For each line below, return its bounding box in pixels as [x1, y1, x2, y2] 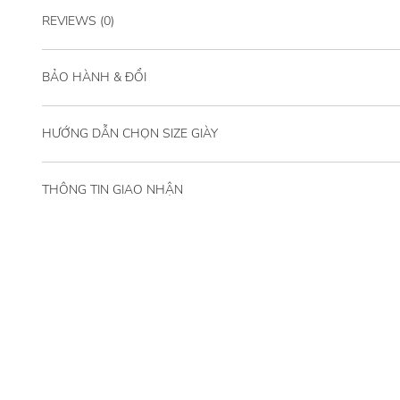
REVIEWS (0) [42, 12, 114, 29]
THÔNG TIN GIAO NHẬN [42, 180, 183, 198]
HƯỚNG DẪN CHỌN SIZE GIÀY [42, 124, 218, 142]
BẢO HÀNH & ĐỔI [42, 68, 146, 86]
